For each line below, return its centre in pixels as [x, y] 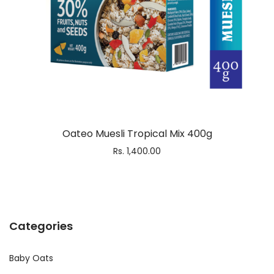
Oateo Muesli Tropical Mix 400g [137, 134]
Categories [41, 226]
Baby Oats [31, 258]
